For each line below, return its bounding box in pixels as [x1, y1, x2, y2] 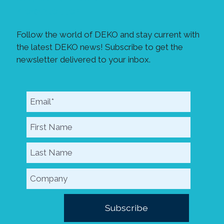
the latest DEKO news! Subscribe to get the [16, 41, 183, 52]
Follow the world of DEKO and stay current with [16, 29, 199, 39]
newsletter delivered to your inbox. [16, 54, 150, 64]
